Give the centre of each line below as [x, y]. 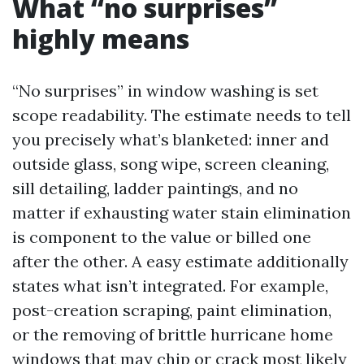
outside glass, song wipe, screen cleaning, [171, 164]
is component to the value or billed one [162, 237]
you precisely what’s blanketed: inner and [171, 139]
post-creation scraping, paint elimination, [172, 310]
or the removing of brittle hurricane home [173, 334]
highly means [101, 39]
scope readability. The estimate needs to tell [182, 115]
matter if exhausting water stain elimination [182, 212]
